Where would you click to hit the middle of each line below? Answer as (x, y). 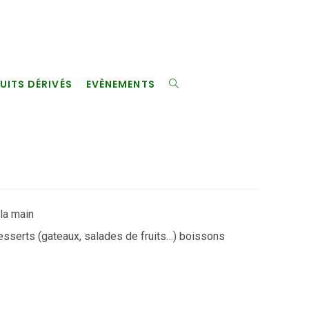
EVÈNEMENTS (120, 84)
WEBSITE (188, 135)
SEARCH (187, 186)
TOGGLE (188, 84)
